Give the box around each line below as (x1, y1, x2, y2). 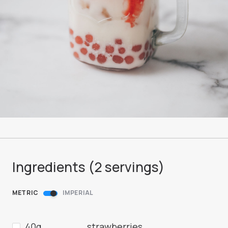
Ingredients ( (12, 158, 94, 177)
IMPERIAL (63, 188, 94, 197)
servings (102, 158, 158, 177)
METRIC (12, 188, 39, 197)
